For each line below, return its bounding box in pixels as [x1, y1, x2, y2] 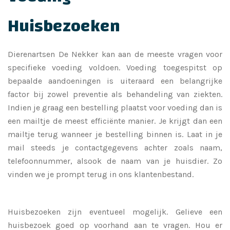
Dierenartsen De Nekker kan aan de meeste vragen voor [8, 49, 222, 59]
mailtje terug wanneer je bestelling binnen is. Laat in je [8, 129, 222, 139]
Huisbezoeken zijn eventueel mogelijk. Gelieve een [8, 206, 222, 217]
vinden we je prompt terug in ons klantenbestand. [8, 169, 194, 179]
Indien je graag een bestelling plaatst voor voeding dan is [8, 102, 222, 112]
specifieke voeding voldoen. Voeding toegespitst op [8, 62, 222, 72]
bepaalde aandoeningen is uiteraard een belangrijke [8, 75, 222, 86]
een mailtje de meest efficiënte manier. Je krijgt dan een [8, 116, 222, 126]
